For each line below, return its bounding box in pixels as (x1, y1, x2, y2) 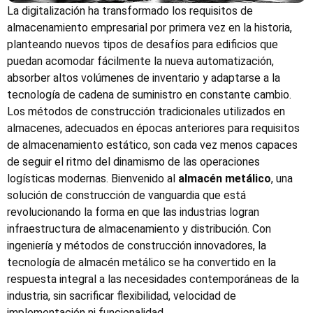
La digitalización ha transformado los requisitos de (7, 4, 253, 18)
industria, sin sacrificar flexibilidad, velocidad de (7, 289, 236, 303)
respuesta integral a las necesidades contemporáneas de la (7, 272, 299, 286)
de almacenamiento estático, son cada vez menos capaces (7, 138, 298, 152)
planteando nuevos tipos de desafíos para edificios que (7, 38, 278, 52)
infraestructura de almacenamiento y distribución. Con (7, 222, 271, 236)
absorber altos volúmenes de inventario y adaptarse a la (7, 71, 280, 85)
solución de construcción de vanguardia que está (7, 189, 246, 203)
